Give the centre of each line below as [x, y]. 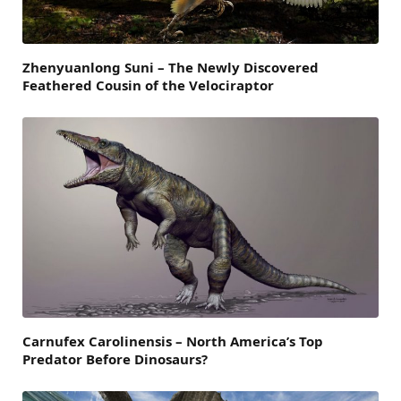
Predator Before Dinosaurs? [115, 358]
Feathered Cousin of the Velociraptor [148, 85]
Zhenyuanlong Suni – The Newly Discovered [171, 67]
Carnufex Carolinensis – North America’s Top [173, 341]
